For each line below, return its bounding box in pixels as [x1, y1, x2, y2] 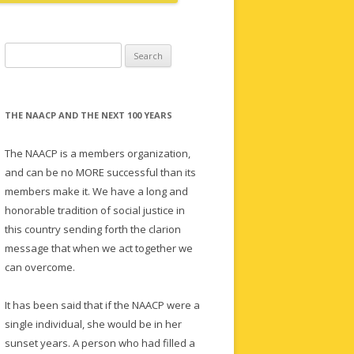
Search [4, 44, 38, 58]
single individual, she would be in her [5, 317, 182, 331]
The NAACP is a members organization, [5, 146, 190, 160]
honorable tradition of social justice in [5, 203, 185, 217]
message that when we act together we [5, 241, 193, 255]
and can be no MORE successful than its [5, 165, 196, 179]
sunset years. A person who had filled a [5, 336, 195, 350]
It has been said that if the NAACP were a [5, 298, 200, 312]
